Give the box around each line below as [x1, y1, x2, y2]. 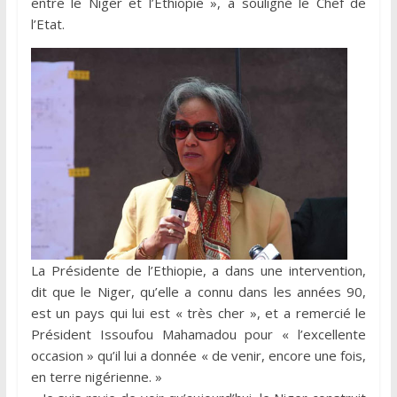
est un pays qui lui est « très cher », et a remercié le [30, 303, 367, 322]
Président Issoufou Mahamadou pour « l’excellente [30, 324, 367, 343]
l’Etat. [30, 15, 65, 34]
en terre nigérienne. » [30, 367, 162, 385]
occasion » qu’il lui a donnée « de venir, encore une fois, [30, 346, 367, 364]
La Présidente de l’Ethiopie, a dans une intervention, [30, 261, 367, 279]
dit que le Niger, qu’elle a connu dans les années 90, [30, 282, 367, 300]
